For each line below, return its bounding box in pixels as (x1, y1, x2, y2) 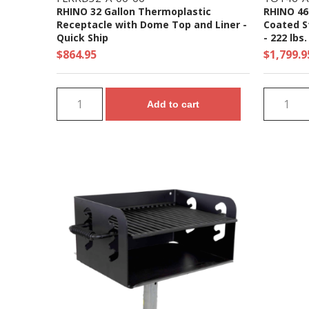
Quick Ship (57, 30, 108, 44)
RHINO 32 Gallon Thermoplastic (57, 4, 211, 18)
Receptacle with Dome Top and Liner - (57, 17, 247, 31)
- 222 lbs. (263, 30, 307, 44)
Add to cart (147, 98, 200, 110)
